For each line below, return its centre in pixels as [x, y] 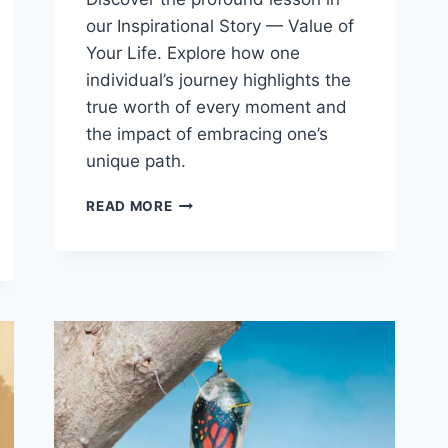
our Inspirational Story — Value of [220, 26]
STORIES [203, 222]
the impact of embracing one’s [207, 134]
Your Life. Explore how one [193, 53]
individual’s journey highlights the [219, 80]
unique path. [136, 161]
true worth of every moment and [217, 107]
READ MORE [129, 206]
